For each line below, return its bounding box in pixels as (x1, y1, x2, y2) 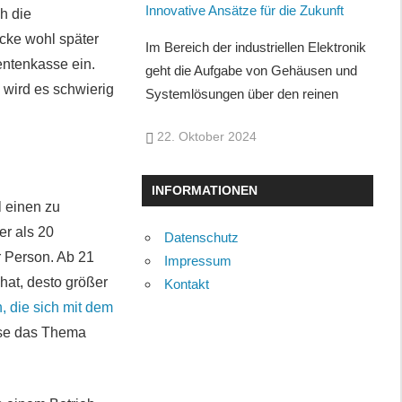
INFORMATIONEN (151, 183, 258, 198)
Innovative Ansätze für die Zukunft (145, 2, 345, 18)
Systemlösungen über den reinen (145, 85, 339, 101)
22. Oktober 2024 (157, 129, 258, 144)
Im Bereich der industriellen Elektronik (145, 39, 367, 55)
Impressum (164, 253, 232, 269)
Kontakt (164, 276, 210, 293)
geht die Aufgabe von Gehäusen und (145, 62, 358, 78)
